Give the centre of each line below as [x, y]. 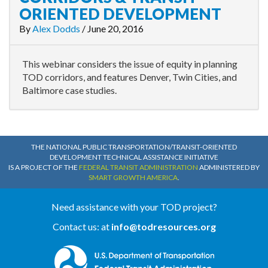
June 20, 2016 [115, 28]
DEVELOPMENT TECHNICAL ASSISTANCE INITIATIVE [134, 157]
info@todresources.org [163, 226]
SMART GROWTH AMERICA [133, 177]
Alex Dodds [56, 28]
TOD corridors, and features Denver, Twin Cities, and [130, 77]
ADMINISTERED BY [229, 167]
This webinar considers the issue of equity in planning [130, 64]
